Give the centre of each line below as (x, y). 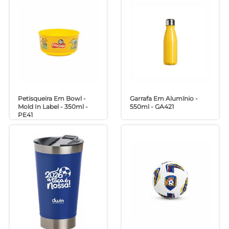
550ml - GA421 (152, 106)
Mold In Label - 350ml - (53, 106)
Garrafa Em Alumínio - (164, 98)
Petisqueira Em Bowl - (52, 98)
